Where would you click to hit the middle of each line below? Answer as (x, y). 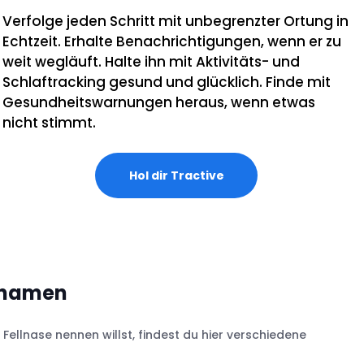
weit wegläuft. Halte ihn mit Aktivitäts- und (152, 61)
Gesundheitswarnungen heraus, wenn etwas (159, 102)
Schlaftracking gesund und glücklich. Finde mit (167, 82)
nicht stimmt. (50, 122)
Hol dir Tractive (176, 175)
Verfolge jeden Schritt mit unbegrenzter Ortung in (176, 21)
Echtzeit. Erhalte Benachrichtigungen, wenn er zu (172, 41)
